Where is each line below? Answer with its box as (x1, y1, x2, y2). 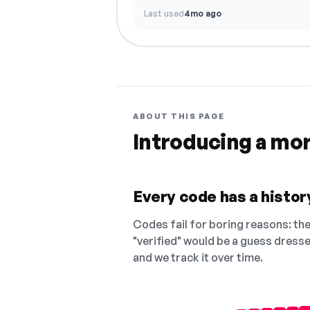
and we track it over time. (133, 250, 263, 264)
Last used (144, 8, 184, 19)
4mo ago (184, 8, 221, 19)
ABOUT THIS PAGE (133, 111, 225, 121)
